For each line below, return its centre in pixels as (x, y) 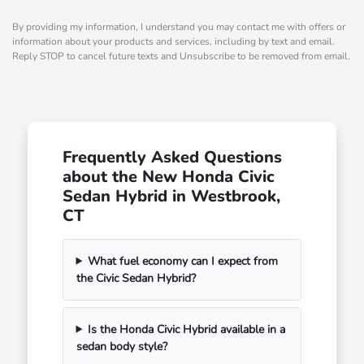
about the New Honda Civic (168, 176)
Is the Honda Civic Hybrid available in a (187, 329)
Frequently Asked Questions (172, 157)
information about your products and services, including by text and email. (173, 41)
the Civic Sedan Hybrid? (136, 278)
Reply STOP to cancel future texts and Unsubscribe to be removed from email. (181, 56)
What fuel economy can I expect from (183, 261)
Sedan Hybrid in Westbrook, (171, 196)
